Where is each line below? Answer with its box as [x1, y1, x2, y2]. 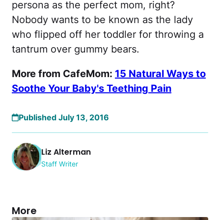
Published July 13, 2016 [19, 112, 109, 123]
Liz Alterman [41, 146, 91, 158]
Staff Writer [41, 160, 78, 168]
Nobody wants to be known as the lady [12, 14, 193, 26]
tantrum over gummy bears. [12, 43, 142, 55]
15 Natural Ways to [115, 68, 206, 80]
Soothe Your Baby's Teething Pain [12, 82, 171, 95]
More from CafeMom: [12, 68, 115, 80]
